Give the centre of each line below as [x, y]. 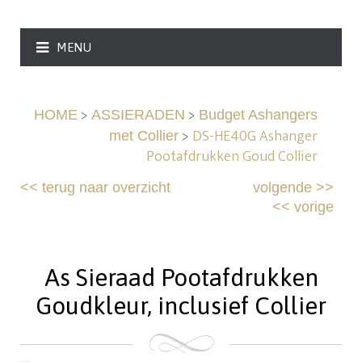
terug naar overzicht [107, 188]
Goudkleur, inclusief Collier [181, 306]
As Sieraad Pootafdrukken [181, 278]
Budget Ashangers [258, 115]
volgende [282, 188]
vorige [314, 207]
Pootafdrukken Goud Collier [232, 157]
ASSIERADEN [138, 115]
